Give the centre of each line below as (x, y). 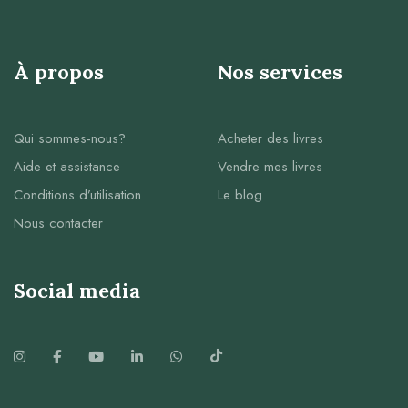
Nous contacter (58, 224)
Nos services (280, 72)
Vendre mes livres (270, 167)
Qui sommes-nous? (70, 139)
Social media (77, 291)
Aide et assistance (67, 167)
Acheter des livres (270, 139)
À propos (59, 72)
